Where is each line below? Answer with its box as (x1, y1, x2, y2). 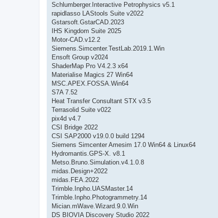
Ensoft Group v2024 (52, 53, 108, 61)
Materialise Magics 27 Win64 (52, 71, 133, 78)
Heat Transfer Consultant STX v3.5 (52, 97, 151, 105)
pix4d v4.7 (52, 114, 81, 122)
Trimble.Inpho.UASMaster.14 (52, 184, 133, 192)
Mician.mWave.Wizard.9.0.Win (52, 202, 138, 210)
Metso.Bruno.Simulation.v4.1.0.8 (52, 158, 144, 166)
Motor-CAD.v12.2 (52, 36, 100, 43)
